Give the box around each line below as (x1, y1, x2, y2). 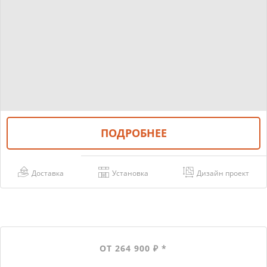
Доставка (31, 167, 64, 178)
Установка (111, 168, 148, 179)
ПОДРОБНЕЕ (100, 125, 167, 140)
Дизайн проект (196, 168, 249, 179)
